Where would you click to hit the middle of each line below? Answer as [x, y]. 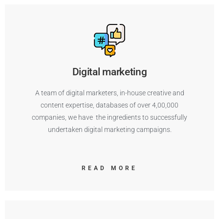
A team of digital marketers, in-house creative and [109, 93]
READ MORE [109, 168]
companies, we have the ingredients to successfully [109, 117]
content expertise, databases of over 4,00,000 [109, 105]
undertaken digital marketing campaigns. [109, 130]
